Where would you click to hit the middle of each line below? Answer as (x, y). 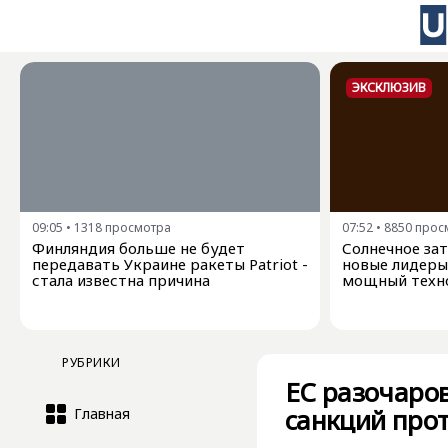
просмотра (138, 227)
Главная (102, 414)
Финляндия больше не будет (138, 248)
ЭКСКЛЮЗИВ (389, 87)
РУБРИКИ (91, 363)
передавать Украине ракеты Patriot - (170, 264)
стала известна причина (121, 280)
